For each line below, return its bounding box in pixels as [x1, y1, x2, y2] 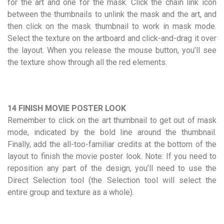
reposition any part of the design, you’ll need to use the [7, 163, 216, 173]
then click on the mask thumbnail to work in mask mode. [7, 21, 216, 31]
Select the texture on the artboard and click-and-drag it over [7, 33, 216, 43]
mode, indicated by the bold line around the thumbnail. [7, 127, 216, 137]
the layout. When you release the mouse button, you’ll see [7, 45, 216, 55]
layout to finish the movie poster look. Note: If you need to [7, 151, 216, 161]
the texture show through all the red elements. [7, 57, 167, 67]
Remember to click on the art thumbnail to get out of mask [7, 115, 216, 125]
